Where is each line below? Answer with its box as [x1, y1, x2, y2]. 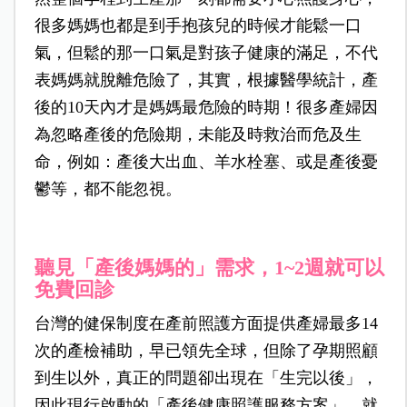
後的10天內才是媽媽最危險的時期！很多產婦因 [34, 98, 378, 117]
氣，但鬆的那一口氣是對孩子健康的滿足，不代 [34, 44, 378, 63]
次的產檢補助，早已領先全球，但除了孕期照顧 [34, 342, 378, 361]
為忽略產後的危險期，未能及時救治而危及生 [34, 125, 362, 144]
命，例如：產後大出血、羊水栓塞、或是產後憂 [34, 153, 378, 172]
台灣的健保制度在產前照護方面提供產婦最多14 [34, 314, 378, 333]
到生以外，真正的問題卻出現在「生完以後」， [34, 369, 378, 388]
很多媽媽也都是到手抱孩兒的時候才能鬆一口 [34, 16, 362, 35]
